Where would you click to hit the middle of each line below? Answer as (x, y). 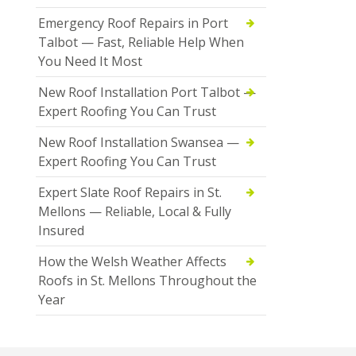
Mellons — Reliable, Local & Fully (135, 211)
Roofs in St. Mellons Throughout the (147, 280)
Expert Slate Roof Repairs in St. (130, 192)
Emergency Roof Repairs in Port (133, 23)
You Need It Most (90, 61)
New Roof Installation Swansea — (139, 142)
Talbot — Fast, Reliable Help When (141, 42)
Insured (61, 230)
